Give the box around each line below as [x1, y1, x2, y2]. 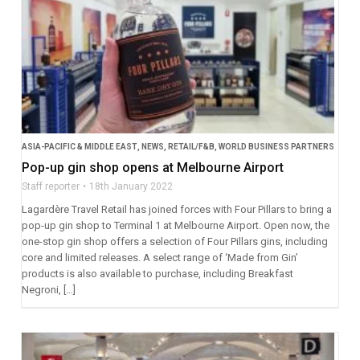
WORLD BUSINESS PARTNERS [218, 142, 334, 152]
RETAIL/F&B [167, 142, 215, 152]
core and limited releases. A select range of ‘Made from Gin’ [21, 252, 298, 264]
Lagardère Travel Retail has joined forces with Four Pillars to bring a [21, 203, 332, 216]
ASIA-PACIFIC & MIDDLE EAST [21, 142, 137, 152]
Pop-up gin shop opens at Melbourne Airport [21, 160, 284, 176]
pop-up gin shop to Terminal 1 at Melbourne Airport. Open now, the [21, 219, 329, 232]
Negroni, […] [21, 284, 76, 297]
